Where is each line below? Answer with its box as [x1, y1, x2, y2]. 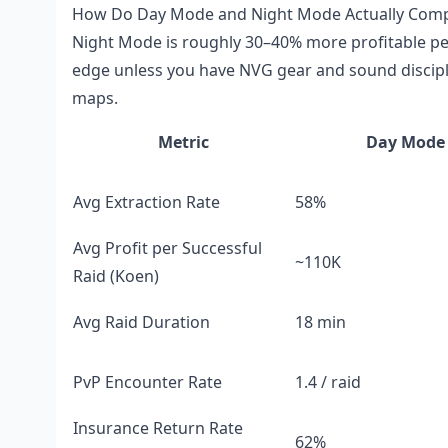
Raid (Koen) [73, 265, 159, 287]
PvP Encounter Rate [73, 371, 222, 393]
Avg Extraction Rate [73, 191, 220, 213]
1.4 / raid [295, 371, 361, 393]
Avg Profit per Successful [73, 237, 262, 259]
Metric [157, 131, 209, 153]
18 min [295, 311, 346, 333]
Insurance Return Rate [73, 417, 243, 439]
